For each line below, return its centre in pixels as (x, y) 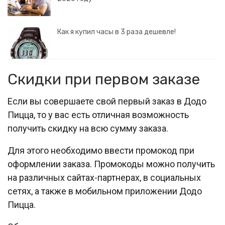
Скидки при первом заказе (104, 80)
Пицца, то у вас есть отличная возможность (98, 115)
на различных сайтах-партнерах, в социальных (104, 178)
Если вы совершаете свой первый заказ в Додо (107, 101)
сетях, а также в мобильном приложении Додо (105, 191)
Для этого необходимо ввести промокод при (101, 151)
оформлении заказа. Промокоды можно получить (111, 164)
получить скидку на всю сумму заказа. (88, 129)
